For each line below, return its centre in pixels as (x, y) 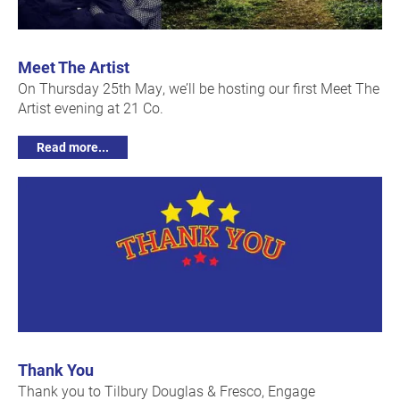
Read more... (73, 147)
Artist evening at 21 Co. (91, 108)
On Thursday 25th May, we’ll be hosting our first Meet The (199, 88)
